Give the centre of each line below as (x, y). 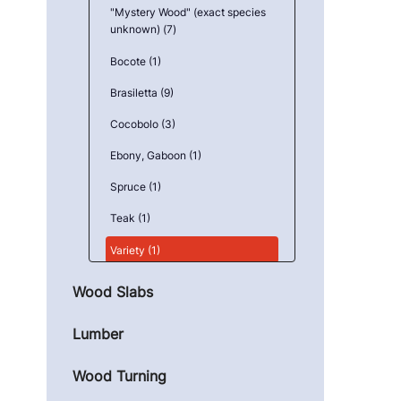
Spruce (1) (136, 187)
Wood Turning (119, 375)
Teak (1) (131, 218)
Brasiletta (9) (142, 92)
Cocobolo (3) (143, 124)
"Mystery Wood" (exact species (188, 13)
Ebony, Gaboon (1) (156, 156)
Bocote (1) (136, 61)
